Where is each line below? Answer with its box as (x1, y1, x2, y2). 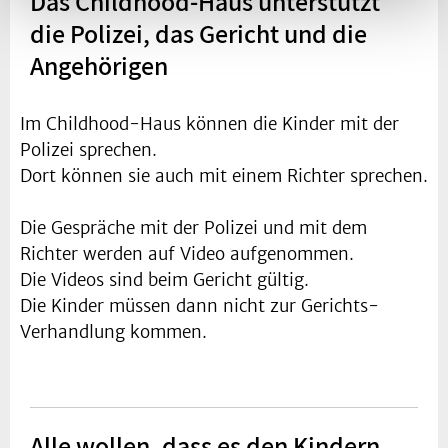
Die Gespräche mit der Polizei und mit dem (20, 216, 367, 239)
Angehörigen (30, 47, 168, 82)
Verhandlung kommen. (20, 320, 207, 343)
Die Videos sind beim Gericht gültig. (20, 268, 309, 291)
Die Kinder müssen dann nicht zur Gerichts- (20, 294, 379, 317)
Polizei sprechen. (20, 138, 157, 161)
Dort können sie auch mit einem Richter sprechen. (20, 164, 428, 187)
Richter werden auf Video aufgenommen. (20, 242, 354, 265)
